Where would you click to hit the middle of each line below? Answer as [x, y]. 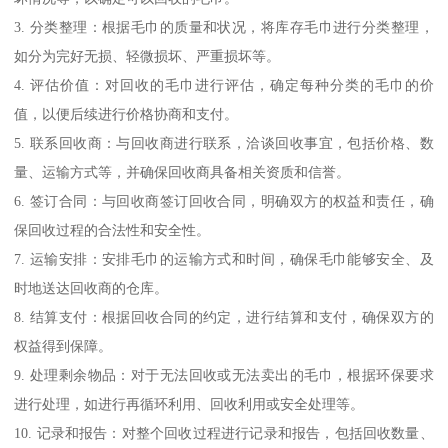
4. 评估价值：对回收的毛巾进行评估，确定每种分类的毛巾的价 [224, 84]
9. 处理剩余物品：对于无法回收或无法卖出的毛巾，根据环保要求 [224, 374]
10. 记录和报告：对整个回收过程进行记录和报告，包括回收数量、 [224, 432]
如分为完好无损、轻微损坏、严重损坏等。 [147, 55]
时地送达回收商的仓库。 [91, 287]
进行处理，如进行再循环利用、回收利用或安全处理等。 [189, 403]
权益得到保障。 [63, 345]
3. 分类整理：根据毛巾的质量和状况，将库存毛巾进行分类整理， [224, 26]
